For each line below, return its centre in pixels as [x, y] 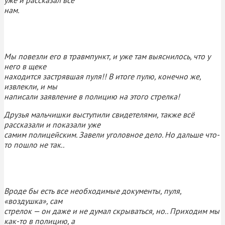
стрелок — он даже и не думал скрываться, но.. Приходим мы [112, 211]
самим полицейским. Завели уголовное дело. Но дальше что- [112, 134]
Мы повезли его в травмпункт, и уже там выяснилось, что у [107, 56]
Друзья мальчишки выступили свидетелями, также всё [99, 114]
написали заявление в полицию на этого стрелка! [92, 96]
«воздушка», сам [33, 201]
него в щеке [25, 66]
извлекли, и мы [31, 86]
